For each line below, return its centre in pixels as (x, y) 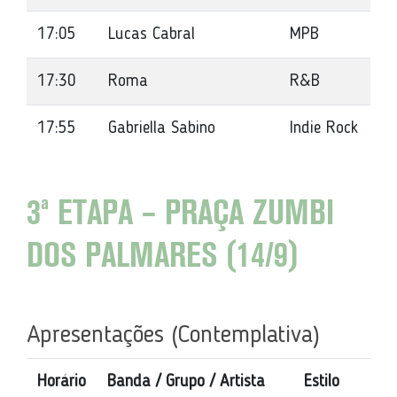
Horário (62, 382)
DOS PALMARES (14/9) (163, 257)
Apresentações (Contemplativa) (173, 336)
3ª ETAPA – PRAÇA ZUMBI (180, 215)
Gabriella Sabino (162, 128)
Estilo (322, 382)
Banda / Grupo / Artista (186, 382)
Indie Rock (324, 128)
